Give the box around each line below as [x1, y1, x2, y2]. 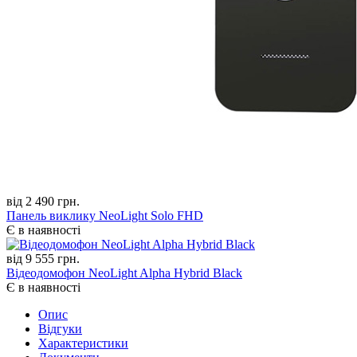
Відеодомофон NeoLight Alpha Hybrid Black [6, 265, 242, 280]
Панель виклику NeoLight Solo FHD [6, 208, 203, 222]
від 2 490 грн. [6, 194, 80, 208]
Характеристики [38, 335, 128, 350]
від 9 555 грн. [6, 251, 80, 265]
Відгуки [38, 321, 82, 335]
